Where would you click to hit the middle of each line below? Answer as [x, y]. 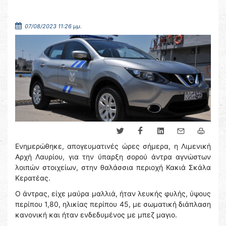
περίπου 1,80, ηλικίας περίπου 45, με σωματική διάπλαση [113, 204]
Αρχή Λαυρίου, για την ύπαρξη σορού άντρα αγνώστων [113, 157]
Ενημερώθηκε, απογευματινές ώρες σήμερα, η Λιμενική [113, 146]
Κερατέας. [33, 178]
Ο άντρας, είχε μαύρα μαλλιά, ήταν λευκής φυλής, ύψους [113, 194]
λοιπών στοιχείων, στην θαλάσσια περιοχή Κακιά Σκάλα [113, 167]
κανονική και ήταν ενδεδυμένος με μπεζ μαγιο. [96, 215]
